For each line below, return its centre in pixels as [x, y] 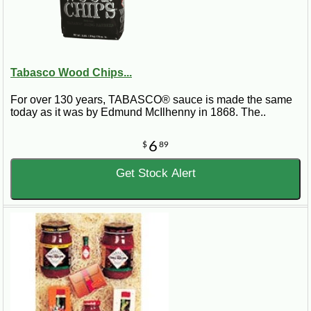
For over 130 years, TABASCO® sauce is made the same [151, 100]
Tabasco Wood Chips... [71, 72]
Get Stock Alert [155, 174]
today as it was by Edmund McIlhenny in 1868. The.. [138, 112]
